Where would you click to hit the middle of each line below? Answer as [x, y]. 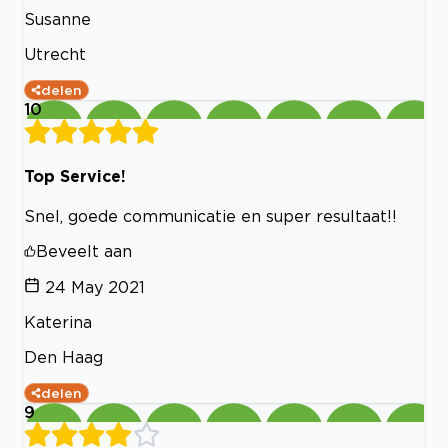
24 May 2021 [95, 287]
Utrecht [55, 53]
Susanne [57, 18]
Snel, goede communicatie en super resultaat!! [210, 216]
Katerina [58, 322]
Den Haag [63, 357]
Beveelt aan [84, 251]
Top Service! [75, 175]
